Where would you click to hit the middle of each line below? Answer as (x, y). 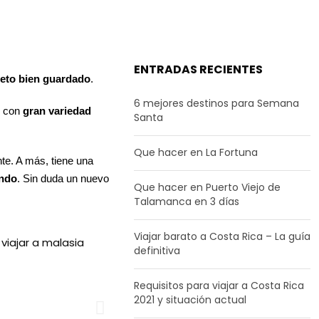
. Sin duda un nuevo (63, 179)
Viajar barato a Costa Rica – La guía (222, 237)
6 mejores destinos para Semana (216, 104)
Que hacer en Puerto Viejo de (207, 188)
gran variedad (57, 111)
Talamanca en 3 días (187, 202)
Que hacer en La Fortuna (196, 153)
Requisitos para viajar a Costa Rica (219, 286)
